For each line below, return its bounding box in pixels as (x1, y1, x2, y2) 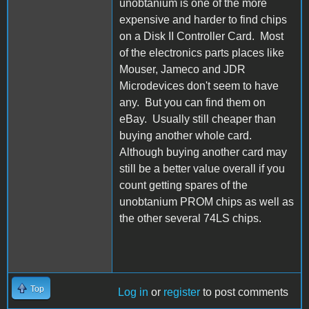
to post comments (200, 286, 288, 298)
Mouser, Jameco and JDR (119, 63, 246, 75)
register (163, 286, 200, 298)
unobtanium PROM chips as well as (119, 195, 294, 208)
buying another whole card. (119, 129, 255, 141)
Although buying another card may (119, 146, 287, 158)
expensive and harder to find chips (119, 13, 287, 26)
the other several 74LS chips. (119, 212, 261, 224)
